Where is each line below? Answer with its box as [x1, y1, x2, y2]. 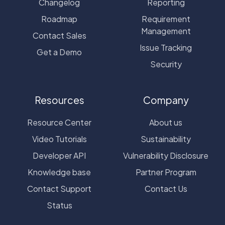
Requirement [141, 13, 190, 24]
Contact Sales [32, 30, 86, 41]
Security [150, 58, 182, 69]
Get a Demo [37, 46, 82, 57]
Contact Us [144, 183, 187, 194]
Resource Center [27, 117, 91, 128]
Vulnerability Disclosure [123, 150, 208, 161]
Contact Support [27, 183, 91, 194]
